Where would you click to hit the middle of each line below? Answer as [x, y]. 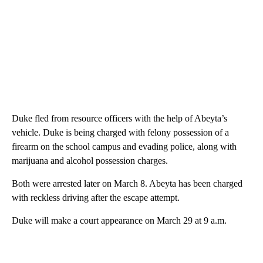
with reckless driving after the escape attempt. [96, 197]
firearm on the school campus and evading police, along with [124, 146]
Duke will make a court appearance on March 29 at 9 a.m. [119, 220]
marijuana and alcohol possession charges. [90, 160]
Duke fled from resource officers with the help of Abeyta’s [119, 118]
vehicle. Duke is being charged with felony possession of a [120, 132]
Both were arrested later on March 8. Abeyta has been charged [127, 183]
